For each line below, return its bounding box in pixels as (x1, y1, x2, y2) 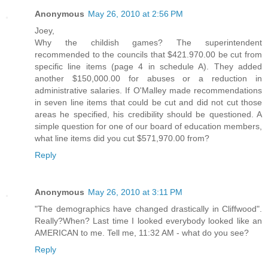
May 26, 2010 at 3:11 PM (88, 187, 182, 197)
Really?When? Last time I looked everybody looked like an (35, 215, 262, 226)
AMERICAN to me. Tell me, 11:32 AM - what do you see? (35, 227, 249, 237)
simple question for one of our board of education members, (35, 121, 262, 131)
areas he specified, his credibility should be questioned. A (35, 109, 262, 119)
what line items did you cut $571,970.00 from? (35, 133, 209, 143)
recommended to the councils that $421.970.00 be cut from (35, 49, 262, 59)
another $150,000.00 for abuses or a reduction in (35, 73, 262, 83)
